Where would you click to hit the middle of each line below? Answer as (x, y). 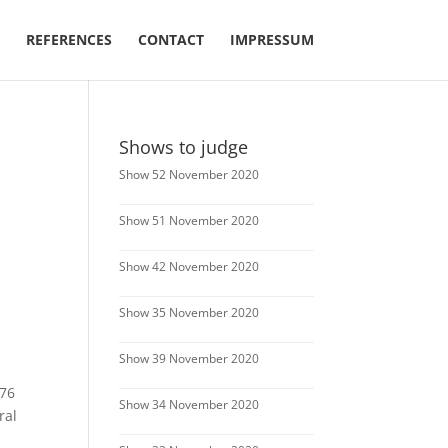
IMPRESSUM (271, 39)
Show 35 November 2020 (189, 312)
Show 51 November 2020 (189, 220)
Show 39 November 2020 (189, 358)
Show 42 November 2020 (189, 266)
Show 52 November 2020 (189, 174)
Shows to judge (184, 147)
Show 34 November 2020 (189, 404)
